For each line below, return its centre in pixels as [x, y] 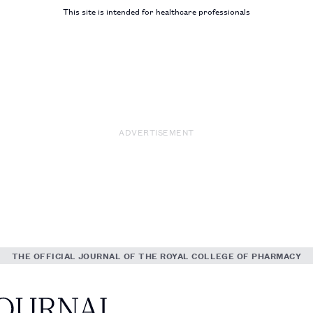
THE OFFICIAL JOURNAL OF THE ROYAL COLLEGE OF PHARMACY [156, 255]
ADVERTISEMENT [156, 132]
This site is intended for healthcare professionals [156, 11]
